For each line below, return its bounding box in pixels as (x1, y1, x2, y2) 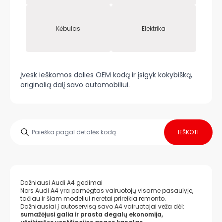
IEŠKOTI (178, 128, 199, 136)
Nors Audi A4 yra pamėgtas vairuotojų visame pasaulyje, (20, 186, 193, 195)
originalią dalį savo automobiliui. (20, 80, 130, 90)
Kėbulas (56, 24, 81, 33)
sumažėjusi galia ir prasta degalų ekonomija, (20, 210, 163, 219)
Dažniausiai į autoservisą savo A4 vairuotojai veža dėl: (20, 202, 184, 211)
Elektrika (142, 24, 166, 33)
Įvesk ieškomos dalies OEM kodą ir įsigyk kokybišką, (20, 70, 192, 80)
